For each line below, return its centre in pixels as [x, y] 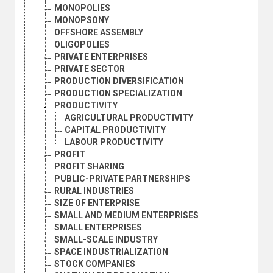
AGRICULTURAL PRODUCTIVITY [129, 118]
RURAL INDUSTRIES [94, 191]
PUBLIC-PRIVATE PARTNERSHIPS [122, 179]
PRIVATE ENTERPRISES [101, 57]
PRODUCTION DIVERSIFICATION [119, 81]
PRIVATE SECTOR [90, 69]
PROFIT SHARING [89, 167]
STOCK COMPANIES [95, 264]
